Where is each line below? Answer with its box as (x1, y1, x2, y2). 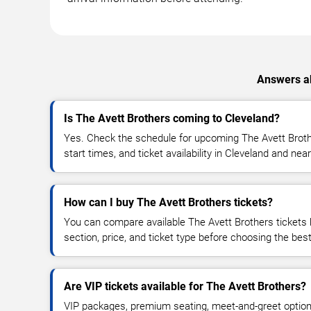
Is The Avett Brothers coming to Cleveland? (64, 111, 280, 125)
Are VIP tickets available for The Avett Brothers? (64, 279, 306, 293)
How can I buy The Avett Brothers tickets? (64, 195, 273, 209)
